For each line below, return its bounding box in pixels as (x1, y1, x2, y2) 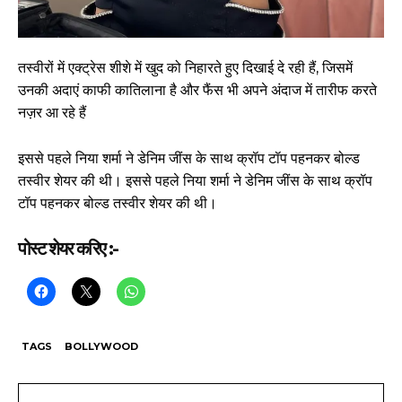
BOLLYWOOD (65, 340, 138, 354)
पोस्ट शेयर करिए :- (18, 238, 118, 260)
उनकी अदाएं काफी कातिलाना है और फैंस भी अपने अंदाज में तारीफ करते (18, 82, 377, 100)
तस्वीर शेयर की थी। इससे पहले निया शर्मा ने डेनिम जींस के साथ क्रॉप (18, 172, 372, 190)
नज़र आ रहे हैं (18, 104, 86, 122)
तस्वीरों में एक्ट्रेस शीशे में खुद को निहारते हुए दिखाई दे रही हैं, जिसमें (18, 59, 353, 77)
